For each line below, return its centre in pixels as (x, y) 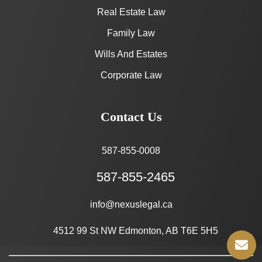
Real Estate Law (131, 12)
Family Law (131, 33)
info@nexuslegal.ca (131, 205)
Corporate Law (131, 75)
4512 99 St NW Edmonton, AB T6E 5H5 (135, 231)
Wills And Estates (131, 54)
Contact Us (131, 117)
